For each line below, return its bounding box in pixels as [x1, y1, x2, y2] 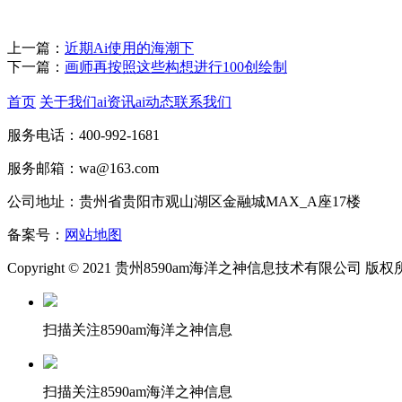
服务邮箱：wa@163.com [7, 161, 159, 176]
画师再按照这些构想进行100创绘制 [65, 59, 287, 74]
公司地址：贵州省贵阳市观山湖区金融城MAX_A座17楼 [7, 194, 361, 209]
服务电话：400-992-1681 [7, 127, 160, 143]
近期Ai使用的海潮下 [65, 40, 194, 56]
